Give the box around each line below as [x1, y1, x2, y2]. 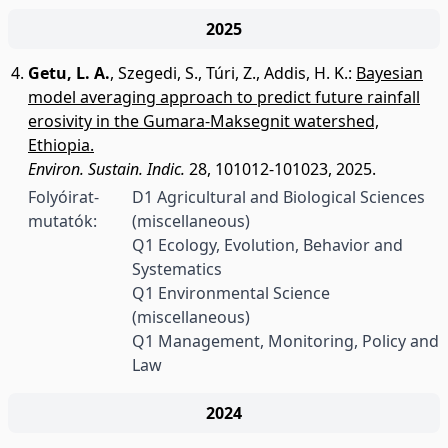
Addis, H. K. [264, 62, 348, 84]
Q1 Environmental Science [131, 282, 330, 304]
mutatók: [28, 210, 97, 232]
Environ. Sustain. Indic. [28, 158, 185, 180]
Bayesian [356, 62, 423, 84]
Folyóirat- [28, 186, 99, 208]
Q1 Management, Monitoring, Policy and [131, 330, 439, 352]
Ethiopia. [28, 134, 94, 156]
